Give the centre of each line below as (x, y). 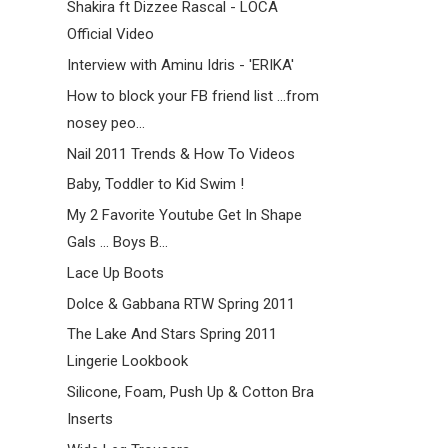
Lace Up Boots (115, 272)
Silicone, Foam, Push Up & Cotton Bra (190, 392)
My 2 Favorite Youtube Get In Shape (184, 215)
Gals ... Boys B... (117, 242)
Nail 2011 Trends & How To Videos (180, 153)
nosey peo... (105, 122)
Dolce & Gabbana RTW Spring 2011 (180, 303)
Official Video (110, 34)
